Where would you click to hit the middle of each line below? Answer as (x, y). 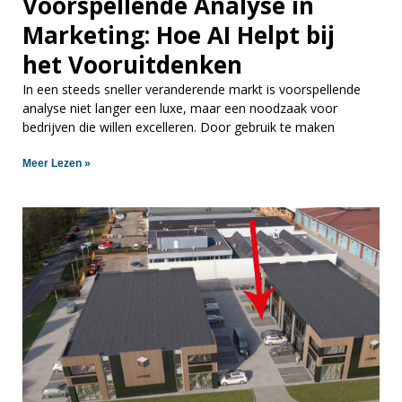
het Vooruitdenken (135, 64)
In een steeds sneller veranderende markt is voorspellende (192, 89)
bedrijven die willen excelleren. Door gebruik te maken (179, 127)
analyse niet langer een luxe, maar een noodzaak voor (180, 108)
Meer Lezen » (57, 163)
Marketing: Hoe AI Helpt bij (179, 35)
